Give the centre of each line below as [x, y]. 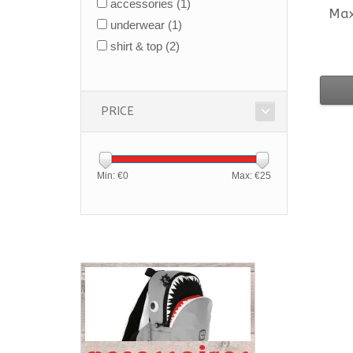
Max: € [245, 176]
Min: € [110, 176]
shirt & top [138, 46]
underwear [139, 25]
